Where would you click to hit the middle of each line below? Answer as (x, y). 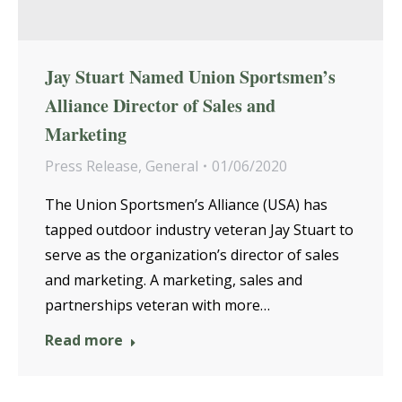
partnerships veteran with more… (157, 305)
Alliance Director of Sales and (160, 105)
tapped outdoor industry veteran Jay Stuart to (199, 229)
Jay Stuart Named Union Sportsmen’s (190, 76)
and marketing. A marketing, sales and (174, 280)
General (172, 166)
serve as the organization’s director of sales (192, 254)
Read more (84, 340)
